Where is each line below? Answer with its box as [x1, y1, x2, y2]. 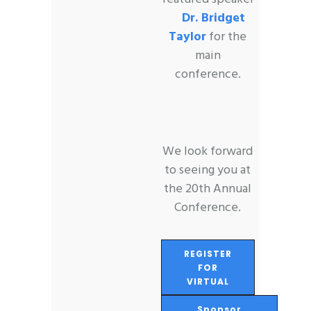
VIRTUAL [186, 275, 229, 287]
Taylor [169, 26, 206, 47]
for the [206, 26, 246, 47]
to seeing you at [165, 160, 251, 180]
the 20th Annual [164, 178, 251, 199]
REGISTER [183, 247, 232, 260]
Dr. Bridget [182, 8, 245, 28]
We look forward [162, 141, 253, 162]
